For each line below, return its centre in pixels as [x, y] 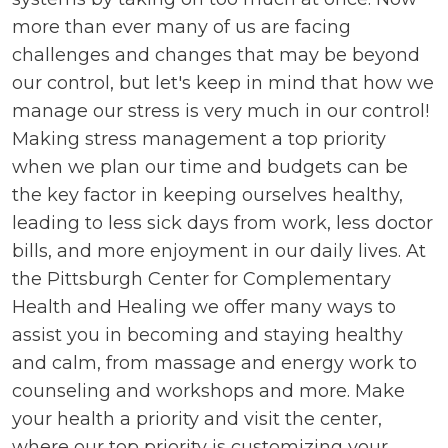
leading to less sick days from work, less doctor [222, 222]
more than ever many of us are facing [181, 26]
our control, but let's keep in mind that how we [223, 82]
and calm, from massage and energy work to [214, 362]
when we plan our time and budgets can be [210, 166]
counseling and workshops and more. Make [208, 390]
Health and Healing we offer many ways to [204, 306]
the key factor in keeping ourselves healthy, [207, 194]
